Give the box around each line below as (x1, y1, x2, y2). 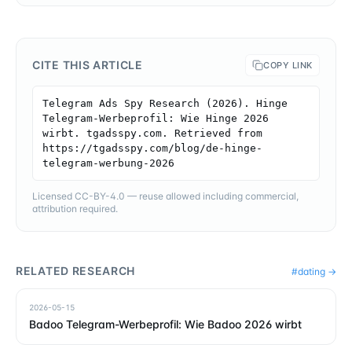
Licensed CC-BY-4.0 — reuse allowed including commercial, (32, 190, 299, 203)
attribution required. (32, 203, 118, 215)
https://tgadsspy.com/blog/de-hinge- (42, 142, 262, 155)
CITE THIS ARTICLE (32, 58, 143, 72)
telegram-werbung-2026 (42, 157, 174, 170)
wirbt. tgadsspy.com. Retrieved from (42, 127, 262, 140)
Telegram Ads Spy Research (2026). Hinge (42, 97, 288, 110)
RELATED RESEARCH (16, 264, 136, 278)
